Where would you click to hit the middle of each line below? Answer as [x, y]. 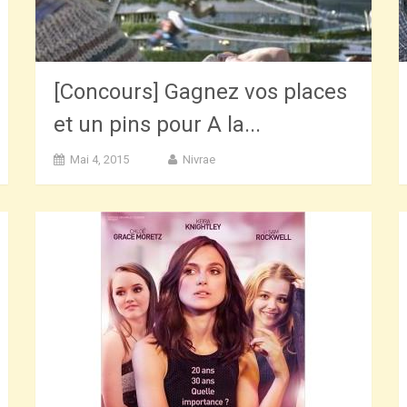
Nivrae [199, 160]
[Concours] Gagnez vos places [201, 92]
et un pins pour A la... [158, 125]
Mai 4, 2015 [100, 160]
